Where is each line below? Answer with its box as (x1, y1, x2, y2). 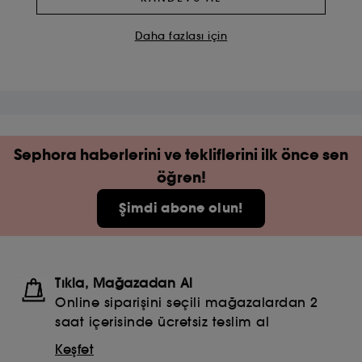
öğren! (156, 166, 206, 187)
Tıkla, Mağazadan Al (55, 274, 193, 291)
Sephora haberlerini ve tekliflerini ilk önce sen (14, 144, 348, 165)
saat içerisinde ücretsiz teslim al (55, 313, 269, 330)
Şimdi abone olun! (119, 198, 243, 217)
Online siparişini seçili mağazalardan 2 (55, 293, 318, 310)
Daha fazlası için (134, 28, 228, 43)
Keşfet (55, 340, 94, 357)
